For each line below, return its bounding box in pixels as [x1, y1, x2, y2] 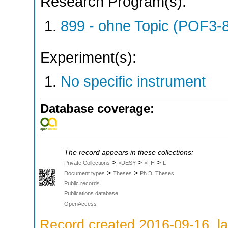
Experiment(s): [40, 49, 136, 66]
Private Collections [64, 159, 110, 166]
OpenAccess [64, 200, 97, 207]
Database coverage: [40, 101, 154, 116]
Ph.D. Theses [140, 169, 174, 176]
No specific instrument [61, 73, 206, 90]
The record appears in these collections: [64, 148, 193, 156]
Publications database [64, 190, 118, 196]
